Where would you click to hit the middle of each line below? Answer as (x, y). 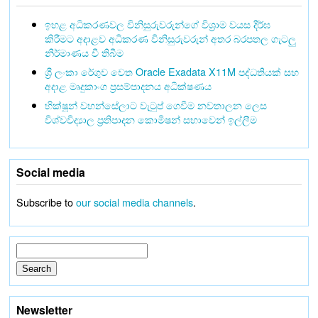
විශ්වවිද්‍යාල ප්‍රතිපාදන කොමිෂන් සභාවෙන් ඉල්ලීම (150, 119)
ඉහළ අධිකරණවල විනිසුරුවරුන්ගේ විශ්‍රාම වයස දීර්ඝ (157, 23)
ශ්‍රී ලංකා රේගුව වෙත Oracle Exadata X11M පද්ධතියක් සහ (171, 71)
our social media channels (134, 202)
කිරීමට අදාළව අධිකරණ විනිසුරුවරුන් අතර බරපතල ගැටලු (170, 38)
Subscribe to (46, 202)
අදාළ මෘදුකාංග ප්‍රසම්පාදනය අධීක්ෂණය (128, 85)
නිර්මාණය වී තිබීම (84, 52)
